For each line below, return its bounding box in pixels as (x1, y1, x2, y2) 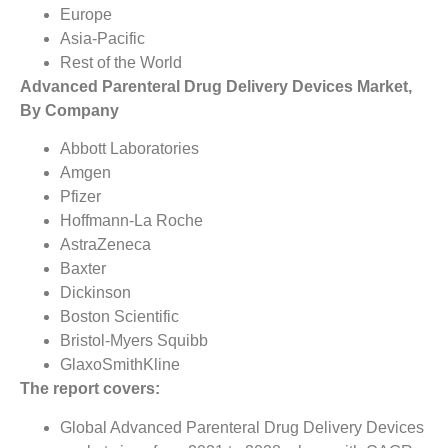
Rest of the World (60, 53, 182, 71)
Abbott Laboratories (60, 140, 199, 158)
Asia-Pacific (60, 29, 145, 47)
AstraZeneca (60, 236, 151, 254)
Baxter (60, 260, 106, 278)
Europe (60, 5, 112, 23)
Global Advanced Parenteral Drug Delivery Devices (60, 418, 424, 436)
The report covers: (20, 380, 160, 398)
